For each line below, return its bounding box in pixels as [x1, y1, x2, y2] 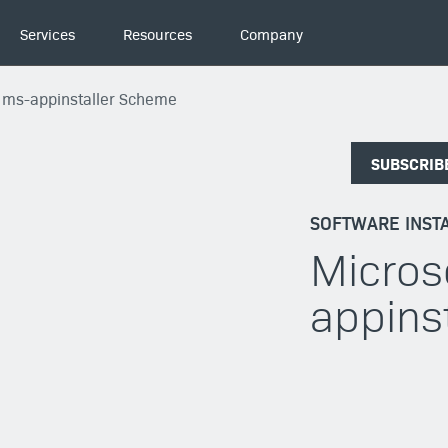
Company [240, 22, 304, 44]
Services [20, 22, 76, 44]
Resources [123, 22, 193, 44]
